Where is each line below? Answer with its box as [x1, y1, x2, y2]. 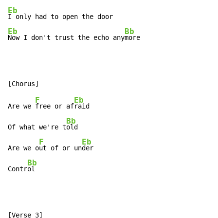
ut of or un [39, 144, 82, 152]
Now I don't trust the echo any [8, 34, 125, 42]
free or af [35, 102, 74, 110]
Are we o [8, 144, 39, 152]
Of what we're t [8, 123, 66, 131]
